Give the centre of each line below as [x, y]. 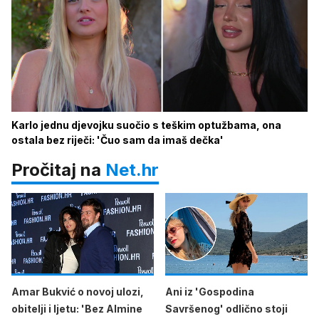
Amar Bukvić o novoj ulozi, [78, 291]
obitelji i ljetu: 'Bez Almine [77, 308]
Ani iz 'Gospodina [210, 291]
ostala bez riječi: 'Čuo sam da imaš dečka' [117, 140]
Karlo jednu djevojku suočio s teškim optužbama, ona [146, 125]
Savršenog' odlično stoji [226, 308]
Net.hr [132, 170]
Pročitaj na [58, 170]
